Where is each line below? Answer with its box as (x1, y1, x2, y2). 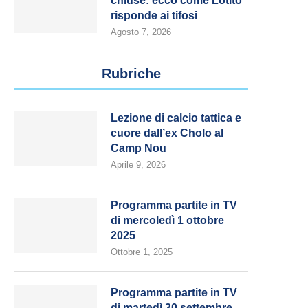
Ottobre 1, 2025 (111, 247, 173, 257)
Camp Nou (111, 142, 166, 154)
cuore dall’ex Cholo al (111, 127, 223, 139)
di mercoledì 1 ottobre (111, 214, 224, 226)
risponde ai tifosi (111, 10, 197, 21)
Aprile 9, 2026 (111, 159, 166, 170)
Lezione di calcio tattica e (111, 112, 241, 124)
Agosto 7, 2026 (111, 27, 171, 37)
